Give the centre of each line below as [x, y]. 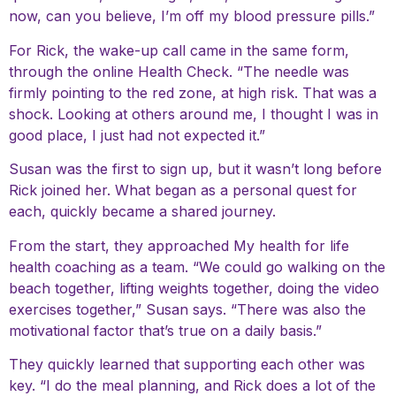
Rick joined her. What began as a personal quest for [183, 190]
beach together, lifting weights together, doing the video [194, 288]
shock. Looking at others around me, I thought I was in [194, 114]
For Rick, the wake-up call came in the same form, [179, 50]
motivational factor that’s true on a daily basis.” [165, 330]
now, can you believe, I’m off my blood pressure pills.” [192, 16]
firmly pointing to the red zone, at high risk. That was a [193, 92]
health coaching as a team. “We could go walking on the [197, 267]
